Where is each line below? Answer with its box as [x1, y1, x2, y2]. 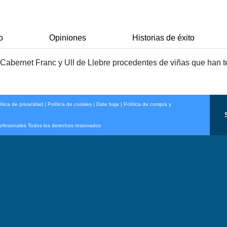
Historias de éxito [132, 33, 195, 43]
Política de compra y [124, 101, 172, 107]
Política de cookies [48, 101, 92, 107]
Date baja [96, 101, 120, 107]
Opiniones [49, 33, 86, 43]
